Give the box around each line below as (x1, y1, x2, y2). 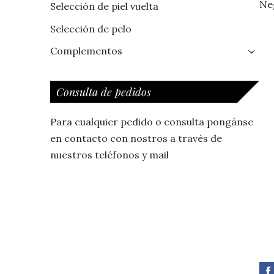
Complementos (50, 45, 122, 57)
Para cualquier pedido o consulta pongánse (50, 115, 253, 128)
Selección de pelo (50, 22, 131, 35)
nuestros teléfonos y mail (50, 148, 169, 161)
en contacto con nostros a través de (50, 131, 222, 144)
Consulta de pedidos (56, 84, 151, 98)
